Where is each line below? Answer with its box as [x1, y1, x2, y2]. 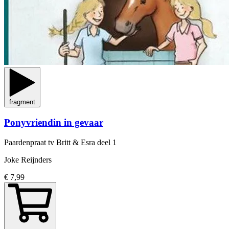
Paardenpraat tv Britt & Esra [4, 138, 97, 147]
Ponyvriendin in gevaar [4, 117, 103, 128]
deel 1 [97, 138, 117, 147]
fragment [9, 98, 35, 106]
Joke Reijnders [4, 155, 52, 164]
